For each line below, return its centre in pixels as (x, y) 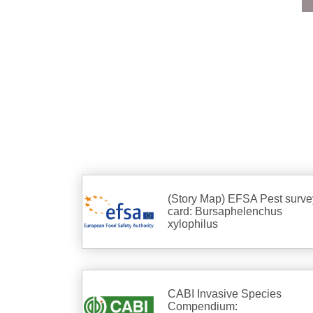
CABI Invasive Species (225, 294)
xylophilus (193, 224)
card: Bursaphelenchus (225, 212)
